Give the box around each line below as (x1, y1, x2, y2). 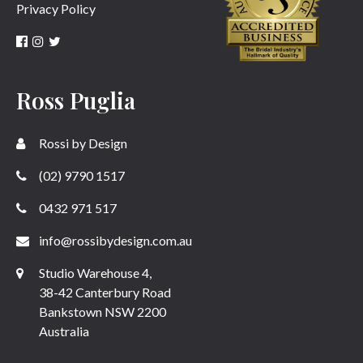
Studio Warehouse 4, (36, 265, 152, 280)
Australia (36, 323, 89, 339)
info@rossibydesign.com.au (36, 233, 192, 248)
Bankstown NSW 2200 (36, 304, 166, 319)
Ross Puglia (16, 85, 135, 115)
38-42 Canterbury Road (36, 284, 171, 300)
